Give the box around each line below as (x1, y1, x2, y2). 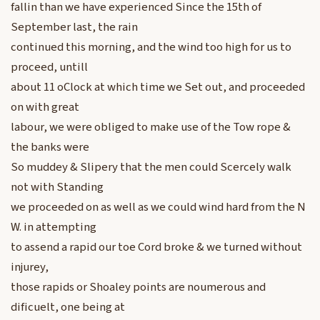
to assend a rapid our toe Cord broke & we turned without (11, 239, 302, 256)
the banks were (11, 139, 89, 156)
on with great (11, 99, 79, 116)
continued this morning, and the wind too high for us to (11, 39, 291, 56)
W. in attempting (11, 219, 96, 236)
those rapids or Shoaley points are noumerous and (11, 279, 266, 296)
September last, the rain (11, 19, 138, 36)
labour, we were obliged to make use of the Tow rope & (11, 119, 291, 136)
